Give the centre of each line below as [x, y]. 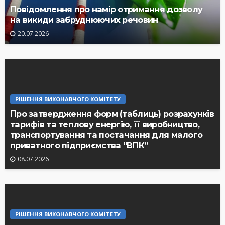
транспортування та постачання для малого [106, 134]
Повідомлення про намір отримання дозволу [106, 9]
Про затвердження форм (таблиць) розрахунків [112, 113]
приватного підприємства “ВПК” [79, 145]
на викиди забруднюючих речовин [84, 19]
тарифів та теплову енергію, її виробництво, [105, 124]
